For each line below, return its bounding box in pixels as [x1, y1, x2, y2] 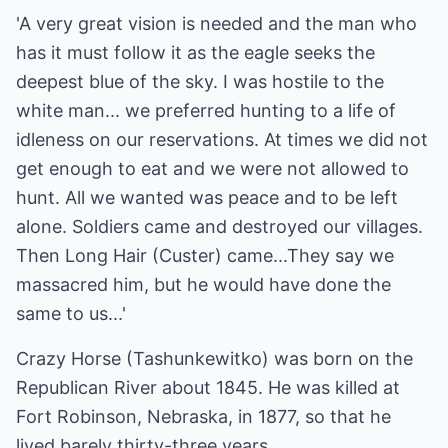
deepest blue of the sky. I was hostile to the [16, 71, 384, 92]
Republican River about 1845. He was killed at [16, 377, 400, 398]
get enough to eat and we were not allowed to [16, 158, 409, 179]
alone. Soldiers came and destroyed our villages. [16, 216, 423, 237]
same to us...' [16, 303, 126, 324]
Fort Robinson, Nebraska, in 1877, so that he [16, 406, 391, 427]
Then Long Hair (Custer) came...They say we [16, 245, 394, 266]
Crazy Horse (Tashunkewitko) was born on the [16, 348, 413, 369]
